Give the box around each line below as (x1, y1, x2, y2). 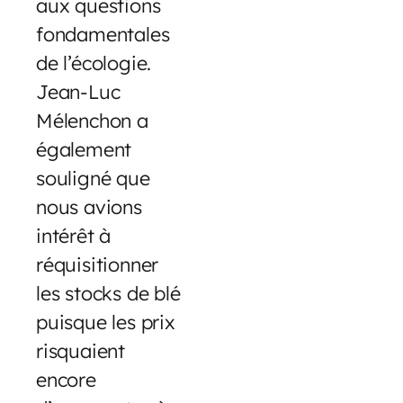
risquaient (36, 338, 126, 363)
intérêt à (36, 223, 112, 248)
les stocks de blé (36, 281, 181, 306)
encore (36, 367, 96, 392)
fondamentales (36, 22, 170, 47)
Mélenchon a (36, 108, 148, 133)
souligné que (36, 166, 150, 191)
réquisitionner (36, 252, 159, 277)
